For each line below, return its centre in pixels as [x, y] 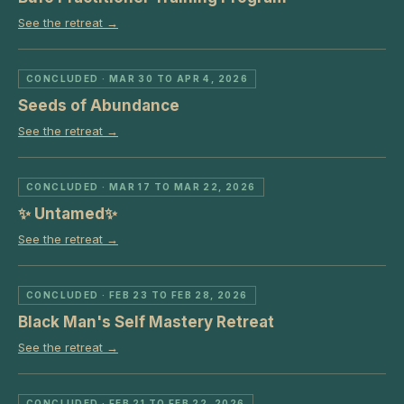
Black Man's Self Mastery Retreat [146, 322]
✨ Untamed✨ [68, 214]
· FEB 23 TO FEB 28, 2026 [173, 295]
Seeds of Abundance [99, 106]
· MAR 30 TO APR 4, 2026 [174, 78]
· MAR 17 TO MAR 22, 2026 [177, 187]
